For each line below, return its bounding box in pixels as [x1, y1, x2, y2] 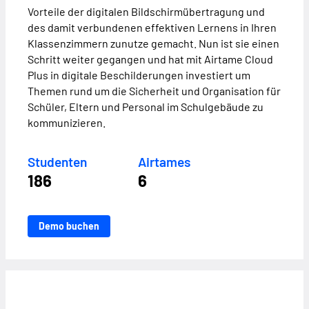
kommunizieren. [28, 116, 106, 130]
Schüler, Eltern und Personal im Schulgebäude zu [28, 100, 263, 114]
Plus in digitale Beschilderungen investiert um [28, 68, 250, 82]
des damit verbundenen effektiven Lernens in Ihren [28, 21, 277, 34]
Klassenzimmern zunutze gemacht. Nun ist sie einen [28, 37, 279, 50]
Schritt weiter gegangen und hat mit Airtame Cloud [28, 52, 273, 66]
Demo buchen [39, 219, 99, 232]
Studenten [28, 154, 87, 170]
